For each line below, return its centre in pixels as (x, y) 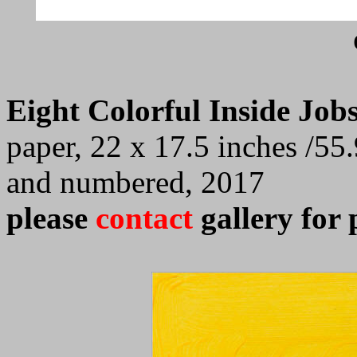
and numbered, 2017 (135, 182)
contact (148, 218)
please (51, 218)
